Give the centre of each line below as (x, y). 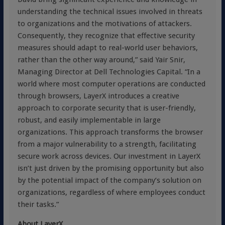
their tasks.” (38, 204)
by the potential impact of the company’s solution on (109, 180)
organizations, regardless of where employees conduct (111, 192)
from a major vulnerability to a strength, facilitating (107, 144)
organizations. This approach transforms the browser (110, 132)
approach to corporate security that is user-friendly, (106, 108)
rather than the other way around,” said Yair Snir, (101, 60)
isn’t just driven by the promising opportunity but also (110, 168)
